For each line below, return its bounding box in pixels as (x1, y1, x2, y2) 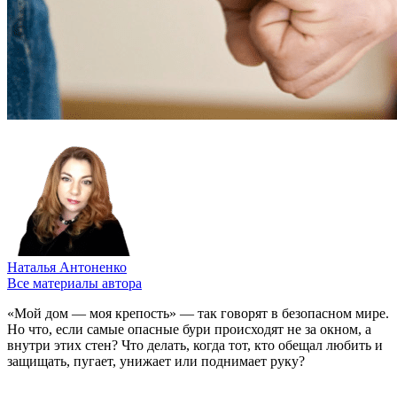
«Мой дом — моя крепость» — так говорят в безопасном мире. (7, 305, 389, 321)
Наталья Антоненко (7, 259, 127, 275)
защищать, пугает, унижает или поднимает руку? (7, 353, 305, 369)
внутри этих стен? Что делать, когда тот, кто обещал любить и (7, 337, 383, 353)
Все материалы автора (7, 275, 142, 291)
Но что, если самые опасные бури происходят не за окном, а (7, 321, 371, 337)
